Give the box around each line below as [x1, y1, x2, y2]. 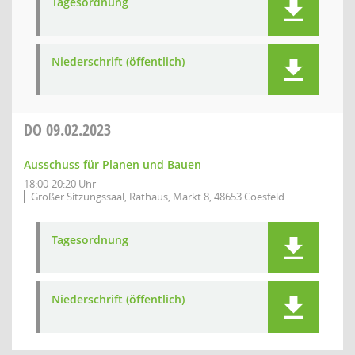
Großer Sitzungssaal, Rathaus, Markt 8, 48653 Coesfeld [31, 189, 284, 204]
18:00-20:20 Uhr [24, 177, 96, 191]
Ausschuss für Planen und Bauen [24, 157, 201, 172]
